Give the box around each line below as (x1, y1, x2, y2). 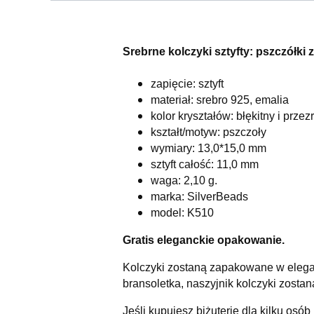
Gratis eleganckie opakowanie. (122, 233, 285, 246)
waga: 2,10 (150, 174, 208, 186)
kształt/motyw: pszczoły (150, 125, 266, 138)
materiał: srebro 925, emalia (150, 93, 289, 106)
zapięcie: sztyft (150, 77, 226, 90)
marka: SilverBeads (150, 190, 248, 203)
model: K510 (150, 206, 214, 219)
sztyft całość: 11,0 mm (150, 158, 259, 170)
